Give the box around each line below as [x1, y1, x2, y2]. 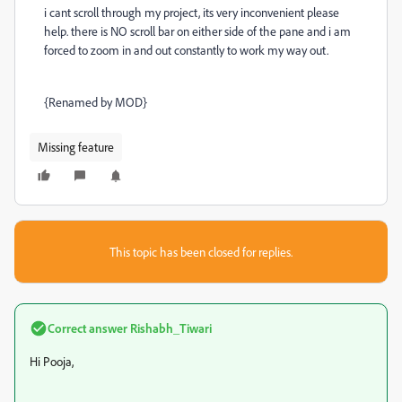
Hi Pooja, [30, 354, 74, 369]
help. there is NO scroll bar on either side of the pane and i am [44, 23, 351, 39]
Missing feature [38, 139, 114, 154]
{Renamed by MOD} [44, 94, 147, 109]
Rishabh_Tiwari [127, 320, 212, 336]
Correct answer [48, 320, 127, 336]
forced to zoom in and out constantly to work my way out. [44, 42, 328, 57]
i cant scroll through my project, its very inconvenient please [44, 4, 339, 20]
